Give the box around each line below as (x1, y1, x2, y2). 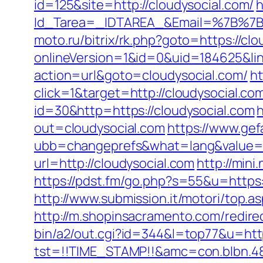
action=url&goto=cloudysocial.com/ (34, 66, 248, 84)
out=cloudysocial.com (34, 119, 165, 137)
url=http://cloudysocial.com (34, 154, 195, 172)
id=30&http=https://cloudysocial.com (34, 102, 255, 119)
